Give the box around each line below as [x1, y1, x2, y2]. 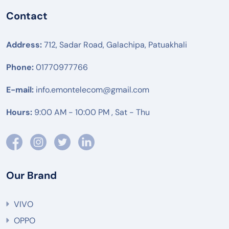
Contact [6, 9, 48, 23]
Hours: [6, 107, 32, 118]
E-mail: [6, 84, 34, 96]
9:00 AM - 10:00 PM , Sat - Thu [32, 107, 150, 118]
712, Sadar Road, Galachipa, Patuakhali [42, 39, 187, 51]
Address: [6, 39, 42, 51]
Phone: [6, 62, 34, 73]
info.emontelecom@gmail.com [34, 84, 149, 96]
